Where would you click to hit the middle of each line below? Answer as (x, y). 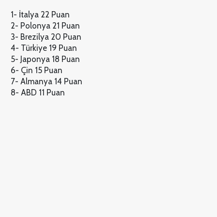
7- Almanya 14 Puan (46, 81)
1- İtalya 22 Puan (40, 14)
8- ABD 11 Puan (38, 92)
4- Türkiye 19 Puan (44, 48)
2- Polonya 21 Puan (45, 25)
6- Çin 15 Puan (36, 70)
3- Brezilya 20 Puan (46, 37)
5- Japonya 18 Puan (45, 59)
